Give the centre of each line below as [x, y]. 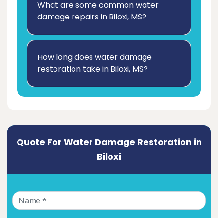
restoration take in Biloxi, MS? [93, 69]
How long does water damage [95, 57]
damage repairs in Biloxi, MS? [92, 17]
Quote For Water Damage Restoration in [109, 142]
